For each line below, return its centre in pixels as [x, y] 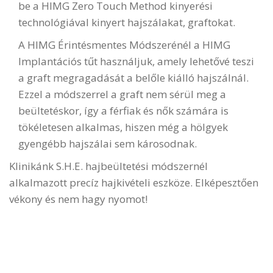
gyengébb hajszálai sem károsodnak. [108, 143]
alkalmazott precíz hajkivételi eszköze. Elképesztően [134, 182]
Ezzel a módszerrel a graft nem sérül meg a [122, 94]
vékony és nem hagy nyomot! [78, 199]
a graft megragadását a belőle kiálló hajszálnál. [133, 77]
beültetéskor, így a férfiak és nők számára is [123, 110]
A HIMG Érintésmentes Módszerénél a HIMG [124, 44]
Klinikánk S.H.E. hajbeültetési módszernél [108, 166]
